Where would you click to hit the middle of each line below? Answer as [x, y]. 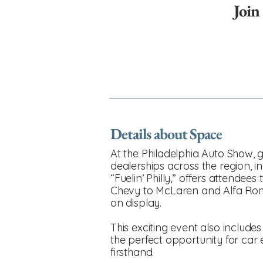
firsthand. [132, 252]
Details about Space [166, 134]
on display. [136, 203]
